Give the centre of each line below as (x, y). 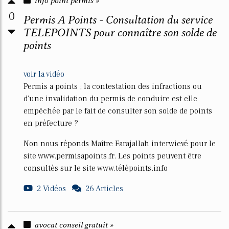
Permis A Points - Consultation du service (118, 20)
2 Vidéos (51, 189)
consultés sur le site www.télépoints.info (96, 168)
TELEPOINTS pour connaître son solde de (120, 32)
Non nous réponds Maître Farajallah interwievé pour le (120, 144)
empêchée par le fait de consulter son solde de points (118, 111)
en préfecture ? (51, 123)
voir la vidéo (44, 74)
